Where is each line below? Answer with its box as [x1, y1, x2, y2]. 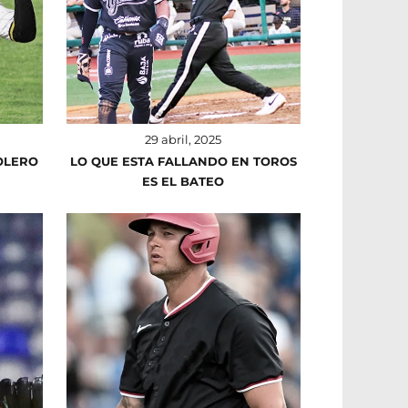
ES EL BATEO [142, 174, 225, 189]
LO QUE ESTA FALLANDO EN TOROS [69, 154, 297, 169]
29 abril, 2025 [145, 132, 222, 148]
